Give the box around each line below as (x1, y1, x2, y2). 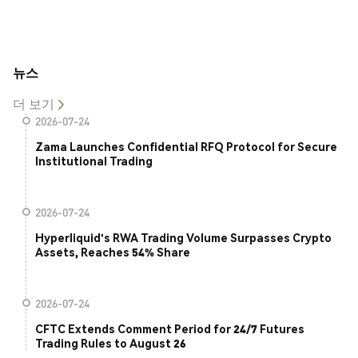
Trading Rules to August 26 (35, 336, 186, 351)
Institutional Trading (35, 153, 153, 169)
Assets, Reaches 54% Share (35, 245, 190, 260)
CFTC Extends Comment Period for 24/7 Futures (35, 321, 304, 336)
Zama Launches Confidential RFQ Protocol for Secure (35, 139, 337, 154)
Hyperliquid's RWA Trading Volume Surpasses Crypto (35, 230, 332, 245)
